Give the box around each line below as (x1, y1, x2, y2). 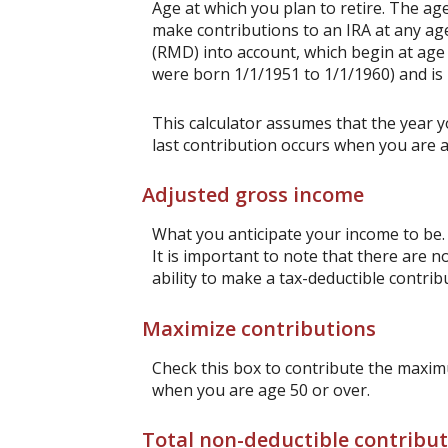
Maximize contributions (142, 314, 376, 342)
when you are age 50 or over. (152, 378, 370, 401)
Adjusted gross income (142, 181, 364, 209)
